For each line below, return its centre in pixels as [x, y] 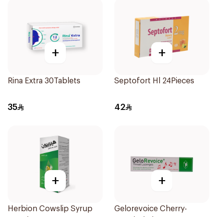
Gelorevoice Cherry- [151, 209]
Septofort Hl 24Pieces [154, 81]
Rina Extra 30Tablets [44, 81]
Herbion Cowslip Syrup [50, 209]
